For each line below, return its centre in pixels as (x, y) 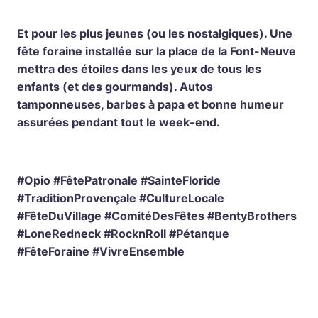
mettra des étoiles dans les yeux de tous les (139, 68)
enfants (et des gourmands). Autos (115, 86)
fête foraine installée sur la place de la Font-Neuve (157, 51)
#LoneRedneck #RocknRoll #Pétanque (123, 233)
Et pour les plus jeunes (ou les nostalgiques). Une (155, 33)
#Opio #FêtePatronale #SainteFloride (119, 180)
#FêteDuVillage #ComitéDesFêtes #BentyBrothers (157, 215)
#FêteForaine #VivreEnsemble (101, 251)
